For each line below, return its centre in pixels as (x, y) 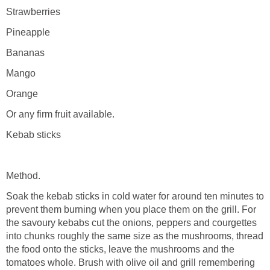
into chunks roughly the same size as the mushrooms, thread (135, 236)
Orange (22, 93)
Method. (23, 175)
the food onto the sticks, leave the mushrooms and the (120, 249)
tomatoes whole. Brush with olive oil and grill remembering (130, 262)
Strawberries (33, 11)
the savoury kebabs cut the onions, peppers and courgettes (131, 222)
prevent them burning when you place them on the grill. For (131, 209)
